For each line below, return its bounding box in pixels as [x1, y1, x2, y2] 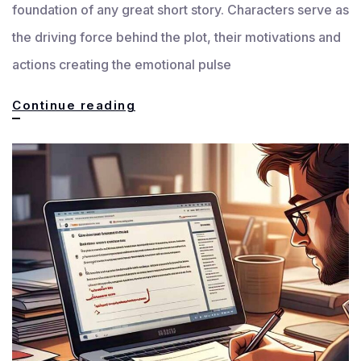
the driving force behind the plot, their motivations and [12, 28, 341, 45]
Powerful [135, 178, 199, 194]
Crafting [135, 96, 192, 112]
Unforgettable [135, 123, 235, 139]
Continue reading [12, 97, 135, 113]
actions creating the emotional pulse [12, 56, 231, 73]
